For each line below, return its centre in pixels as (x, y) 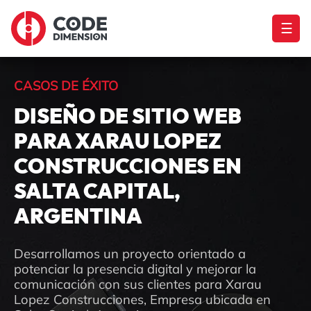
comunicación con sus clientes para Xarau (138, 284)
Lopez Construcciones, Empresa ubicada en (142, 299)
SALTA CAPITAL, (97, 192)
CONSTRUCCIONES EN (128, 167)
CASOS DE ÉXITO (66, 85)
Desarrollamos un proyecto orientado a (130, 253)
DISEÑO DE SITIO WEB (128, 117)
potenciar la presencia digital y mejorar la (135, 269)
